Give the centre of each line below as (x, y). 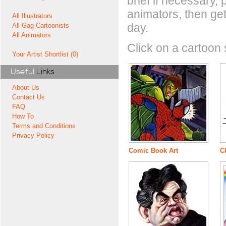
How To (23, 116)
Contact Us (29, 97)
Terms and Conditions (44, 126)
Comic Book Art (153, 150)
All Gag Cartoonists (41, 25)
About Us (26, 88)
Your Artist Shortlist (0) (45, 54)
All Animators (32, 35)
